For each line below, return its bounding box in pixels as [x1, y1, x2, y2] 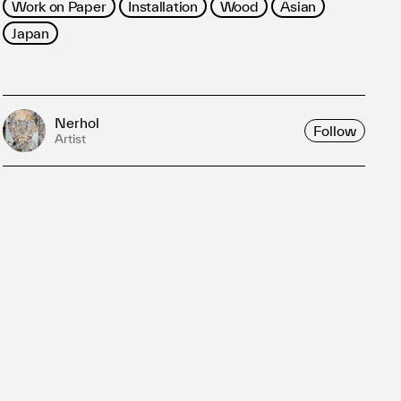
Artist [54, 132, 86, 146]
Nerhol [54, 115, 100, 131]
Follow [313, 122, 356, 139]
